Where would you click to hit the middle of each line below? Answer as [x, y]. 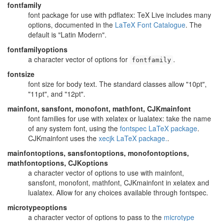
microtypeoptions [37, 207]
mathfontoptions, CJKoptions [58, 163]
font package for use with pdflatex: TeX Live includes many [120, 15]
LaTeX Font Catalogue [150, 25]
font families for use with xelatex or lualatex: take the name [120, 118]
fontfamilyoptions [37, 49]
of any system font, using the [74, 128]
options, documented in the [72, 25]
